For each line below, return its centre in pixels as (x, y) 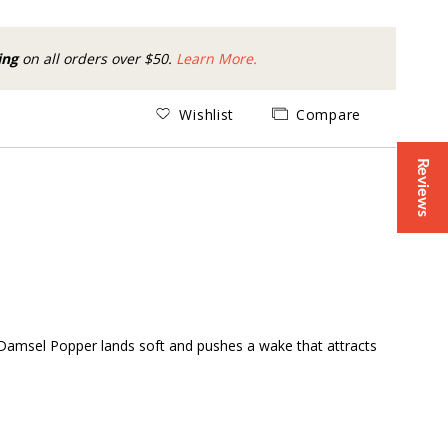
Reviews (423, 187)
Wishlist (207, 114)
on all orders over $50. (97, 58)
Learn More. (216, 58)
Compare (328, 114)
